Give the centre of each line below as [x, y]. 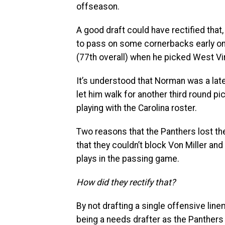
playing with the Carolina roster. [137, 108]
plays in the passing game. [128, 159]
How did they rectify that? [126, 182]
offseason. [98, 7]
